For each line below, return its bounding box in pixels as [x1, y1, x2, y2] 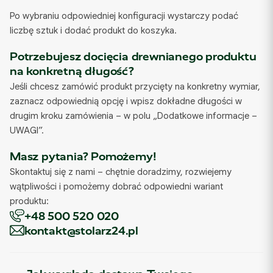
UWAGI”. [10, 125, 44, 136]
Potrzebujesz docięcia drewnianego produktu [10, 50, 257, 63]
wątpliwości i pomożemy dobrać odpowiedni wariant [10, 181, 223, 192]
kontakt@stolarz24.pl [24, 224, 138, 237]
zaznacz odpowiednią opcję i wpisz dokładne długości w [10, 96, 242, 107]
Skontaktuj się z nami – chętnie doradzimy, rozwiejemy [10, 166, 232, 177]
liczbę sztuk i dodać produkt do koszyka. [10, 25, 177, 36]
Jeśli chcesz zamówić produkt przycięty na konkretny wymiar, [10, 81, 260, 92]
